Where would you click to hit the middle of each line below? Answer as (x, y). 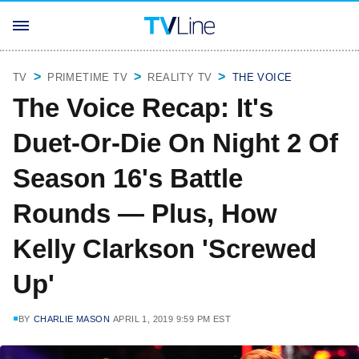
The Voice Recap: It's (143, 108)
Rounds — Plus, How (145, 214)
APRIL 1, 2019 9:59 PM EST (172, 319)
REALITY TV (180, 77)
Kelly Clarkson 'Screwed (165, 249)
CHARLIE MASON (72, 319)
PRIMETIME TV (88, 77)
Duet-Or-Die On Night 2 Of (175, 143)
